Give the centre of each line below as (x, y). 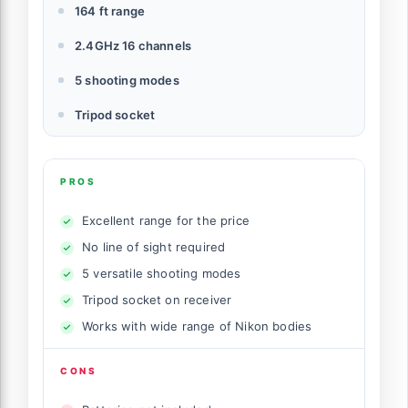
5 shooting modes (127, 80)
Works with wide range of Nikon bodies (197, 326)
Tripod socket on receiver (157, 299)
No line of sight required (154, 246)
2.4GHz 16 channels (133, 45)
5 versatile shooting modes (162, 273)
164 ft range (110, 10)
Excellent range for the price (166, 220)
